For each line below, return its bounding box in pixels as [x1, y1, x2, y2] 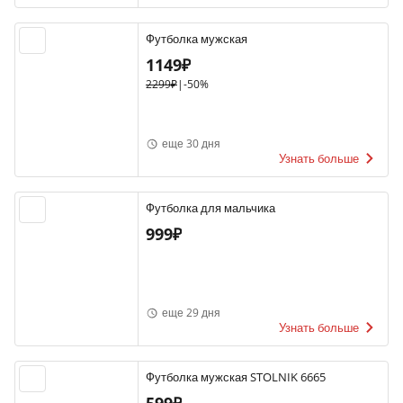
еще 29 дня [162, 305, 220, 320]
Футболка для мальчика [146, 200, 275, 216]
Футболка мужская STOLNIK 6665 [146, 369, 326, 385]
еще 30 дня [162, 136, 220, 151]
